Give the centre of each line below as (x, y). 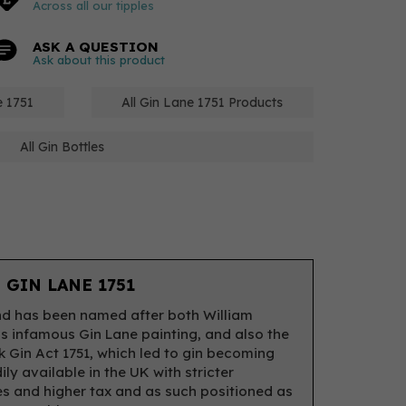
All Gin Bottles (62, 147)
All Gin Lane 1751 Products (203, 102)
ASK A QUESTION (96, 47)
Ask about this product (99, 60)
